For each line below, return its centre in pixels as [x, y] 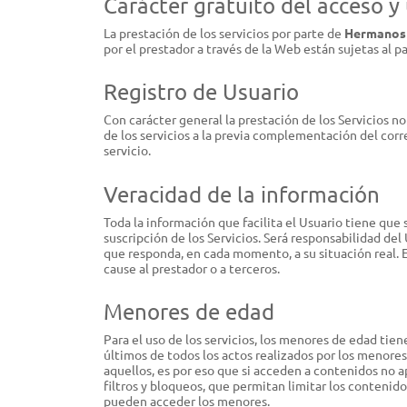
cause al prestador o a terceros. [192, 268]
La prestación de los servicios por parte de [224, 32]
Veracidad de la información [242, 194]
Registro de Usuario [201, 92]
